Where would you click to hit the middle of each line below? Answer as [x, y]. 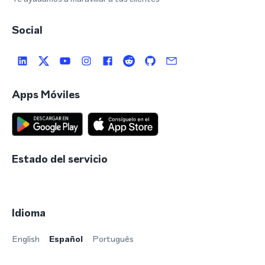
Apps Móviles [46, 95]
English [26, 239]
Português [113, 239]
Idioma [29, 213]
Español [66, 239]
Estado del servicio [60, 159]
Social [27, 30]
